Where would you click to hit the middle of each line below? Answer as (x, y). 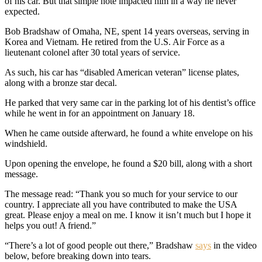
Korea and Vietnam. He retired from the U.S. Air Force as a (115, 42)
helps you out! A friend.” (50, 225)
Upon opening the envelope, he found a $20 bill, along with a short (128, 163)
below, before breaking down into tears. (78, 256)
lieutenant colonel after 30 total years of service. (92, 52)
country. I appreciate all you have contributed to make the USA (121, 204)
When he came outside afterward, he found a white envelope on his (129, 133)
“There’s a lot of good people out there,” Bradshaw (100, 245)
